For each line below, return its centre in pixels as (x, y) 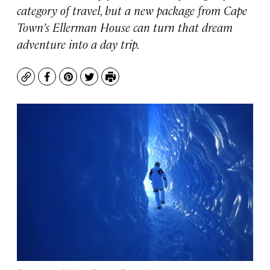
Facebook (69, 83)
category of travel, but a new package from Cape (132, 10)
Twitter (106, 83)
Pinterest (89, 83)
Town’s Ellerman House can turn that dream (125, 27)
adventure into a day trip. (78, 44)
